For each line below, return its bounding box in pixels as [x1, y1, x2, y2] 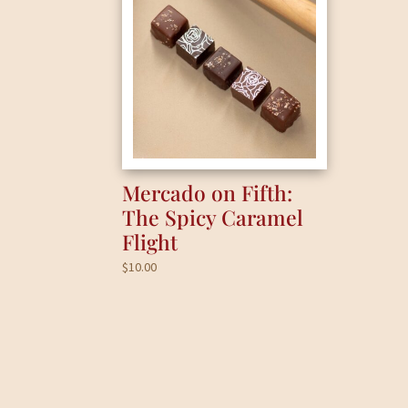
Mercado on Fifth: [122, 178, 293, 207]
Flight [122, 227, 178, 256]
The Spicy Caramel [122, 202, 304, 231]
